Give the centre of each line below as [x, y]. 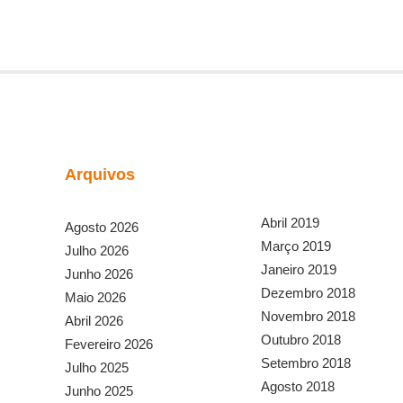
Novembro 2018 [308, 317]
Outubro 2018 [300, 340]
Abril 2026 [94, 321]
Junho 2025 [99, 391]
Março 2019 [296, 246]
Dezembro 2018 [308, 293]
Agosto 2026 [102, 228]
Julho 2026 [97, 251]
